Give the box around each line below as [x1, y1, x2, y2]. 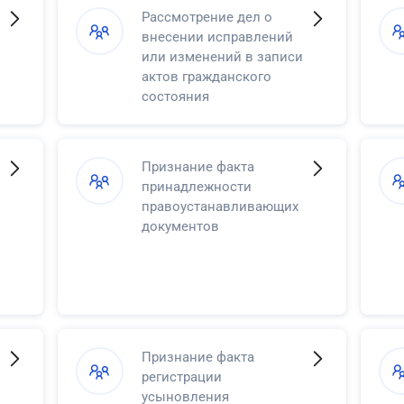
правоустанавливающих [141, 197, 298, 215]
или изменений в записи [141, 48, 303, 65]
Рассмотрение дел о [141, 8, 272, 25]
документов [141, 217, 219, 234]
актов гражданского [141, 68, 271, 85]
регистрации [141, 368, 222, 385]
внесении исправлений [141, 28, 293, 45]
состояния [141, 87, 209, 105]
